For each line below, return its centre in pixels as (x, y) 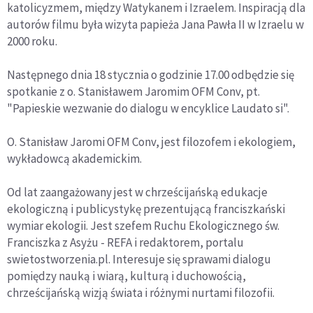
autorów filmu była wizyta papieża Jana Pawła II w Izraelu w (155, 24)
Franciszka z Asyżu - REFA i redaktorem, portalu (125, 242)
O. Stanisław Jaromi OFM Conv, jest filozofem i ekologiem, (151, 141)
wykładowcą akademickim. (74, 158)
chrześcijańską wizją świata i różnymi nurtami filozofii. (141, 292)
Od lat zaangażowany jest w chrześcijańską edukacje (137, 192)
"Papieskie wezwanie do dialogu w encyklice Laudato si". (148, 108)
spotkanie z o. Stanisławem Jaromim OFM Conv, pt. (133, 91)
